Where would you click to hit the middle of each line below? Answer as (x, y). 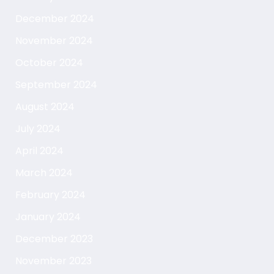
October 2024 (49, 63)
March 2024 (44, 173)
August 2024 (45, 107)
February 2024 (50, 195)
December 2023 (54, 239)
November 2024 (54, 41)
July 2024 (38, 129)
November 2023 (53, 261)
